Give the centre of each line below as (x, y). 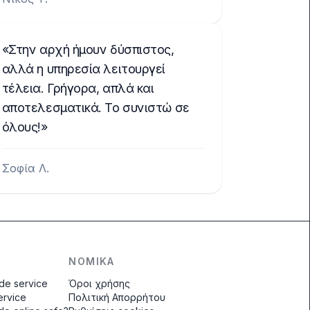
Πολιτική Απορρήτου (117, 297)
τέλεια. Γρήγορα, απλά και (78, 88)
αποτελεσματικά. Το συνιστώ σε (95, 108)
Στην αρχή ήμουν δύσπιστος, (91, 49)
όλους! (21, 127)
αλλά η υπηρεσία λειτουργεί (83, 69)
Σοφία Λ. (25, 168)
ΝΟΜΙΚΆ (92, 261)
